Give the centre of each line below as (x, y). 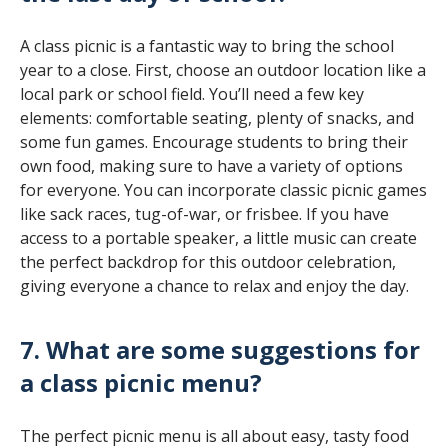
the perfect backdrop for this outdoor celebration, (208, 261)
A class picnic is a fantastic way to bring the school (207, 45)
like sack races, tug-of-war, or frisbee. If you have (204, 213)
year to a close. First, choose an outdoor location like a (223, 69)
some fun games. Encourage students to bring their (214, 141)
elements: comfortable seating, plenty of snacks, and (217, 117)
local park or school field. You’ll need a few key (192, 93)
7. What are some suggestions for (220, 349)
